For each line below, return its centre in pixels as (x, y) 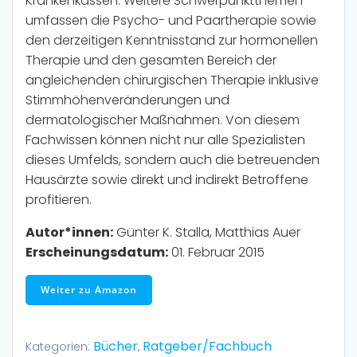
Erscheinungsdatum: (97, 253)
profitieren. (59, 200)
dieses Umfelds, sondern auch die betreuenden (173, 160)
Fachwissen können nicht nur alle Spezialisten (165, 140)
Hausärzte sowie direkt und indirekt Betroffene (167, 180)
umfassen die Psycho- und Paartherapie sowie (171, 21)
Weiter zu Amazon (89, 290)
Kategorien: (59, 347)
